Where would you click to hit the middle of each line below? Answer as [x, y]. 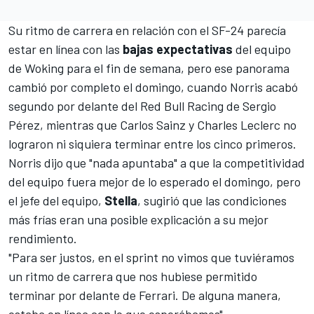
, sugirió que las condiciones [212, 201]
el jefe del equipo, [56, 201]
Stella [121, 201]
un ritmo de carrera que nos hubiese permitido [133, 277]
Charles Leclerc [239, 125]
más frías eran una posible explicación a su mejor [138, 220]
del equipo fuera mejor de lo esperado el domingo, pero [155, 182]
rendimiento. [43, 239]
